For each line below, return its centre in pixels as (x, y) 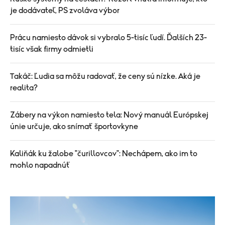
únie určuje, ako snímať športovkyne (74, 127)
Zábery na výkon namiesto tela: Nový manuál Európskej (109, 115)
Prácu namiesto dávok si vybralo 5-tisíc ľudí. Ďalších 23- (108, 38)
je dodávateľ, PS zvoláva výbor (65, 11)
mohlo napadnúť (40, 165)
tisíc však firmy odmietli (52, 49)
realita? (24, 88)
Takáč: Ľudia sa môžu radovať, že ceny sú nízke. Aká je (105, 77)
